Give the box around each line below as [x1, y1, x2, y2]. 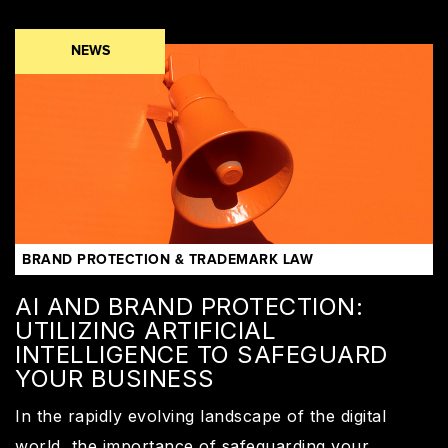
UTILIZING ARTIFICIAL [15, 315, 276, 345]
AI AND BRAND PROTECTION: [15, 291, 363, 321]
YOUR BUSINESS [15, 363, 215, 393]
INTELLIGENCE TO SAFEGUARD [15, 339, 388, 369]
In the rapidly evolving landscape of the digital [15, 405, 386, 426]
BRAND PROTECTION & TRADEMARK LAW [22, 252, 313, 267]
